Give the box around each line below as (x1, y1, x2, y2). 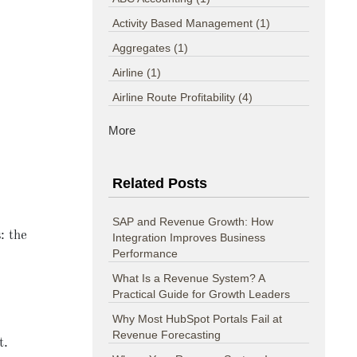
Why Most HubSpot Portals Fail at (112, 312, 283, 326)
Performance (112, 247, 178, 261)
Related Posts (112, 175, 208, 192)
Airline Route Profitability (112, 91, 239, 104)
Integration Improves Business (112, 231, 266, 245)
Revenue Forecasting (112, 328, 222, 342)
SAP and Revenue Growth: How (112, 215, 274, 229)
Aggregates (112, 41, 175, 55)
